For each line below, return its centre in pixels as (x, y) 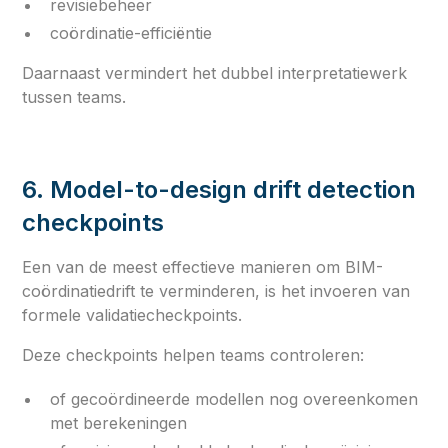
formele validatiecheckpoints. (132, 314)
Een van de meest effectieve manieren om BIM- (203, 266)
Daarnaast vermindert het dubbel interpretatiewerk (215, 72)
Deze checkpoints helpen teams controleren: (193, 354)
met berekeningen (119, 422)
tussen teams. (74, 96)
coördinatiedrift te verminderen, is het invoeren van (216, 290)
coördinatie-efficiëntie (131, 32)
